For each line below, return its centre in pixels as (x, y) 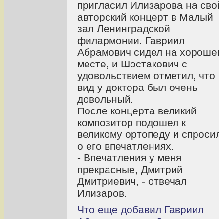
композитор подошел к (131, 122)
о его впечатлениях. (126, 146)
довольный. (105, 99)
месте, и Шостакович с (132, 64)
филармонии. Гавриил (131, 40)
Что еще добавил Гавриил (141, 209)
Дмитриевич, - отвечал (132, 181)
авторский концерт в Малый (145, 17)
